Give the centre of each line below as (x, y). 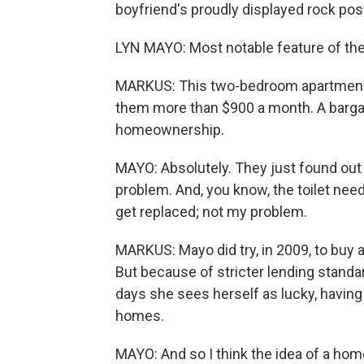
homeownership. (170, 130)
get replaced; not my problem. (211, 212)
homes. (140, 316)
